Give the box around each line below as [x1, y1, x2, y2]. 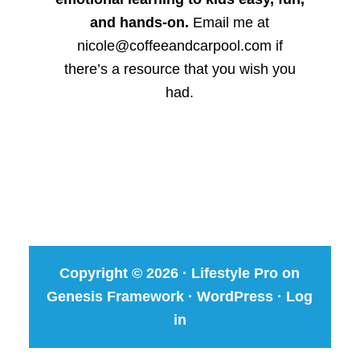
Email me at [189, 14, 270, 31]
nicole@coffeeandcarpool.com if [76, 37, 283, 54]
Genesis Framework [47, 288, 185, 305]
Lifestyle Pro [191, 264, 279, 281]
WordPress [197, 288, 274, 305]
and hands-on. [90, 14, 190, 31]
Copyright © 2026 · [59, 264, 192, 281]
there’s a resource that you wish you [63, 60, 296, 77]
